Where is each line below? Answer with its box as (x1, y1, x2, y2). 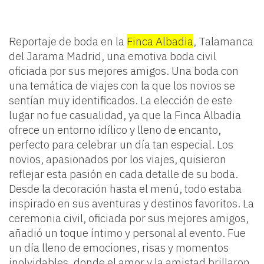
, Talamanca (193, 34, 253, 49)
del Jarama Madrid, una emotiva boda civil (9, 49, 216, 64)
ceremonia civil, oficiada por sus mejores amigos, (9, 211, 249, 226)
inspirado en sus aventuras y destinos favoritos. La (9, 196, 254, 211)
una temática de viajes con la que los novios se (9, 78, 235, 93)
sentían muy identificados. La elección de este (9, 93, 232, 108)
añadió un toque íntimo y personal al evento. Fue (9, 226, 246, 240)
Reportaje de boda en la (9, 34, 127, 49)
